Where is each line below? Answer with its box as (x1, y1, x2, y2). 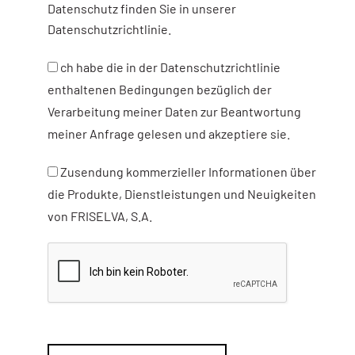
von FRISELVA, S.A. (48, 208, 153, 224)
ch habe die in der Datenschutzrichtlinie (60, 59, 281, 75)
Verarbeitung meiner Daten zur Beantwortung (48, 104, 302, 120)
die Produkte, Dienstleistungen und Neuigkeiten (48, 186, 317, 202)
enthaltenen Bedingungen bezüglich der (48, 82, 273, 97)
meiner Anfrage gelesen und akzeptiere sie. (48, 126, 291, 142)
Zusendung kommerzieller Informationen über (60, 164, 317, 180)
